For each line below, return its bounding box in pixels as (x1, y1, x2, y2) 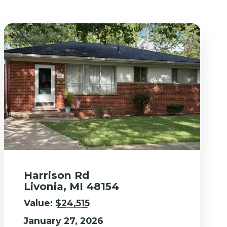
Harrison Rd (24, 168, 90, 181)
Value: (24, 197, 56, 208)
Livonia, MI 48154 (24, 179, 120, 193)
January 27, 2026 (24, 215, 104, 226)
